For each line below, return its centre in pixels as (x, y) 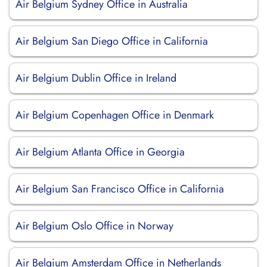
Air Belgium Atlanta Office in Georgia (100, 152)
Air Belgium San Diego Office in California (112, 41)
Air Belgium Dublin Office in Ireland (96, 78)
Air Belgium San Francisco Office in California (120, 189)
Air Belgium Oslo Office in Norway (94, 226)
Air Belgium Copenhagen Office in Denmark (115, 115)
